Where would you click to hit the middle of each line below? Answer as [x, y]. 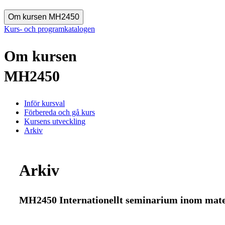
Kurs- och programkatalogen [49, 29]
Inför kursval [44, 103]
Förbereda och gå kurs [60, 112]
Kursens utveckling [55, 121]
